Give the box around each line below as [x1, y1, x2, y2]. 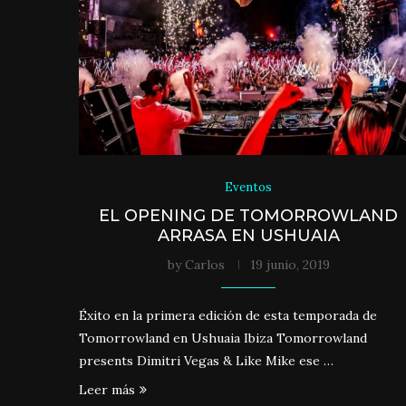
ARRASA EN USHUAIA [157, 225, 340, 246]
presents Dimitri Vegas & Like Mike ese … [79, 352, 333, 369]
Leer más [79, 381, 135, 398]
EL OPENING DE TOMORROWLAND [99, 205, 399, 226]
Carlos [184, 256, 225, 273]
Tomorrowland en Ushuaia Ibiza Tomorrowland [79, 329, 367, 346]
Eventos [225, 179, 273, 195]
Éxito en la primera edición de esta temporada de [79, 306, 377, 324]
